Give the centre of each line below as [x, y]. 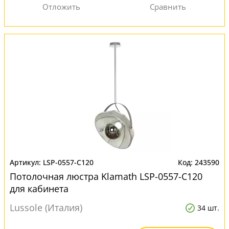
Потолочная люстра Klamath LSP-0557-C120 [106, 176]
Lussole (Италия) [46, 208]
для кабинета [39, 189]
